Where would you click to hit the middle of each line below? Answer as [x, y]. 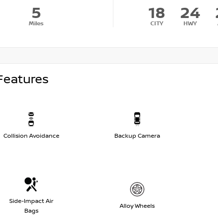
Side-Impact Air [31, 201]
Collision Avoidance [31, 136]
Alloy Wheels [137, 206]
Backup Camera [137, 136]
